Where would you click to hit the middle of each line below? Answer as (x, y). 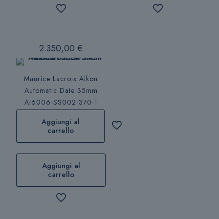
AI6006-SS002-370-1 (61, 102)
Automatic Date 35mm (61, 90)
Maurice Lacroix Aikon (61, 78)
